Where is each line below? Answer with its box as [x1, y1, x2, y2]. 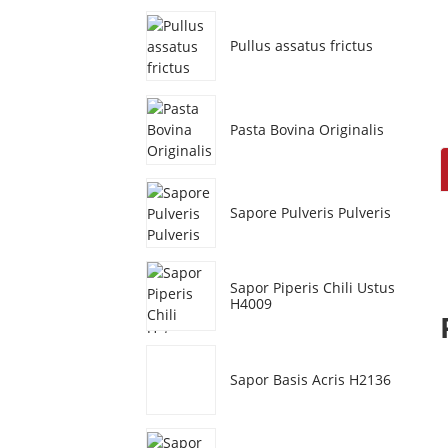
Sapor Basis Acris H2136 [230, 369, 391, 389]
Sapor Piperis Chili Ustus [230, 278, 395, 298]
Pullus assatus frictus [230, 36, 373, 56]
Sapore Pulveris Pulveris [230, 203, 391, 223]
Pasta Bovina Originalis [230, 119, 384, 139]
